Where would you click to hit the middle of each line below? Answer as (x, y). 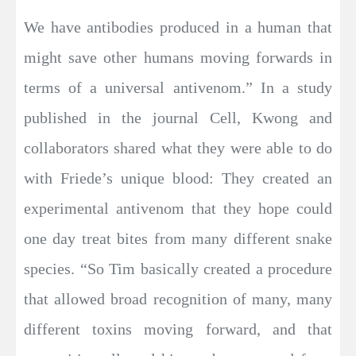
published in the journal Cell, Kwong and (178, 117)
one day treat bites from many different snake (178, 238)
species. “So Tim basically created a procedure (178, 268)
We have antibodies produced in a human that (178, 27)
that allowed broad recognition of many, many (178, 298)
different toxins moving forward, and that (178, 329)
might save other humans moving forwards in (178, 57)
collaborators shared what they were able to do (178, 147)
